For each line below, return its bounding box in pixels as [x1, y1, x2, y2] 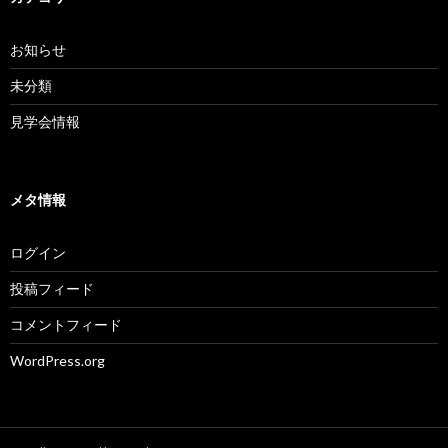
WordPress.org [10, 352, 105, 370]
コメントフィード [10, 316, 122, 334]
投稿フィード [10, 280, 94, 298]
